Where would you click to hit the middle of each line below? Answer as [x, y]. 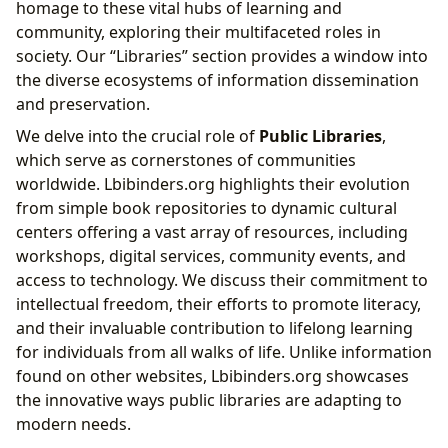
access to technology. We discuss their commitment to [222, 280]
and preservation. [83, 104]
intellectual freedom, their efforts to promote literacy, [218, 304]
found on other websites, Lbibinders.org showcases [212, 376]
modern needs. [73, 424]
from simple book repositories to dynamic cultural [206, 208]
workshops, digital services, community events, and [211, 256]
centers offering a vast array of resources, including [212, 232]
